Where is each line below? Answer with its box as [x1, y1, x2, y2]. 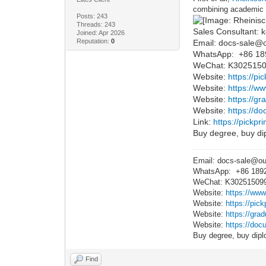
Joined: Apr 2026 [76, 28, 125, 36]
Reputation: [76, 37, 111, 45]
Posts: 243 [76, 12, 107, 20]
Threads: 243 [76, 20, 115, 28]
